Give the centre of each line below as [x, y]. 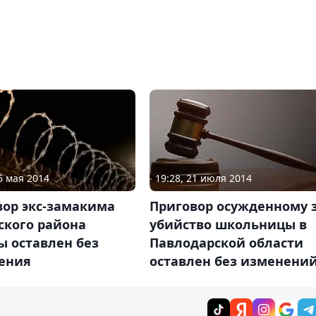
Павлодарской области [226, 243]
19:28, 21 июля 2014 [203, 178]
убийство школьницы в [228, 225]
